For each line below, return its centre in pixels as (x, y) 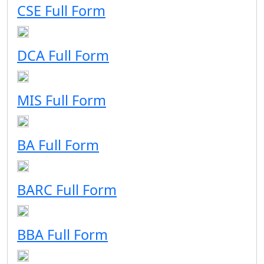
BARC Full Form (67, 190)
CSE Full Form (61, 11)
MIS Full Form (62, 100)
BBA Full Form (62, 235)
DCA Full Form (63, 55)
